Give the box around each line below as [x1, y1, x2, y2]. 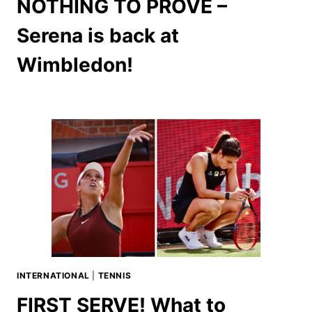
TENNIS [97, 270, 132, 281]
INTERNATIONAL [17, 270, 90, 281]
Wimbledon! [17, 52, 133, 77]
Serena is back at [17, 23, 179, 47]
